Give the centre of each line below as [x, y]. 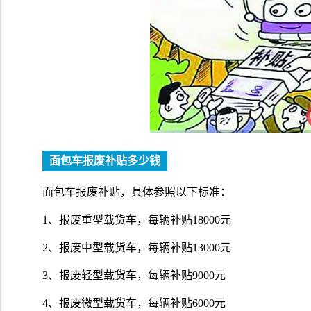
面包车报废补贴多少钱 [105, 160]
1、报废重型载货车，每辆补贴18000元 [137, 219]
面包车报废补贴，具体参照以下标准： [137, 192]
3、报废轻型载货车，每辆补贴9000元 [134, 275]
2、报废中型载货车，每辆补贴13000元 [137, 247]
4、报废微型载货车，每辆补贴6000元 [134, 303]
